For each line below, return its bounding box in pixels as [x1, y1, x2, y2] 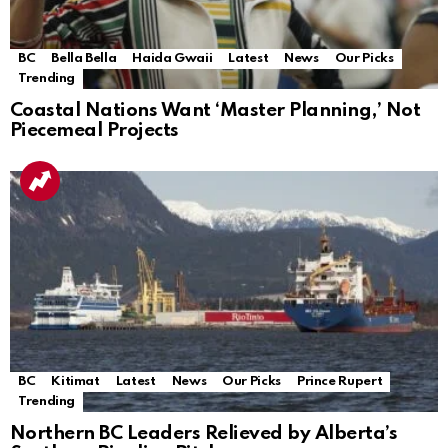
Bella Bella [51, 52, 117, 66]
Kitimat [51, 375, 100, 389]
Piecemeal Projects [10, 121, 179, 141]
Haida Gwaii [132, 52, 213, 66]
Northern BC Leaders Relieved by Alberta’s [10, 424, 398, 444]
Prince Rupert [296, 375, 383, 389]
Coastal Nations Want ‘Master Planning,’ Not [10, 101, 421, 121]
